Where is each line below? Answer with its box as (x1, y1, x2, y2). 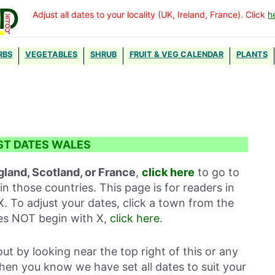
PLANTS (236, 50, 268, 59)
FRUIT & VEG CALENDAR (129, 50, 223, 59)
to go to (195, 166, 239, 179)
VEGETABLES (25, 50, 77, 59)
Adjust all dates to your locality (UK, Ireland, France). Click (33, 9, 268, 20)
